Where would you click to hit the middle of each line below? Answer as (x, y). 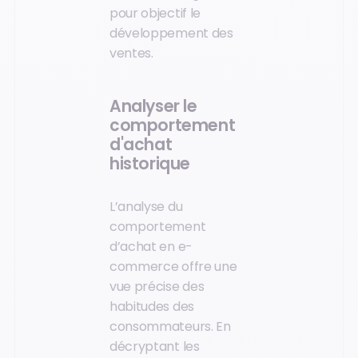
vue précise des (157, 286)
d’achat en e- (151, 246)
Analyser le (153, 107)
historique (150, 164)
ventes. (131, 53)
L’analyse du (146, 206)
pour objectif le (155, 13)
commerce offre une (173, 266)
